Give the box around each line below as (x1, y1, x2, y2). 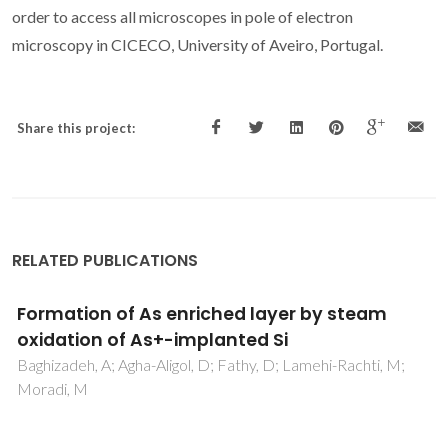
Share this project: (17, 120, 135, 137)
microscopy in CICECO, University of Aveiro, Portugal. (12, 35, 383, 55)
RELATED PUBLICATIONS (12, 249, 198, 273)
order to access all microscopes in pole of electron (12, 7, 353, 27)
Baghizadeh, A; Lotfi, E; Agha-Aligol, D (51, 355, 300, 375)
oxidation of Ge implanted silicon (51, 328, 351, 353)
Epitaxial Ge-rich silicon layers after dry (51, 302, 406, 327)
